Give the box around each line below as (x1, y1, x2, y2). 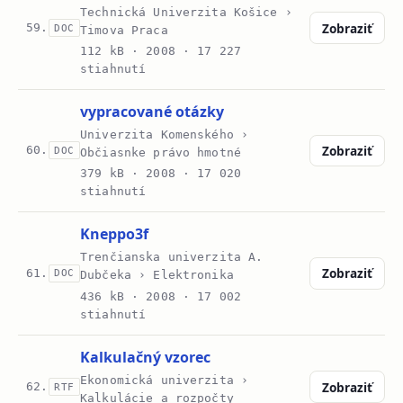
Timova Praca (80, 22, 168, 37)
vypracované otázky (80, 101, 225, 121)
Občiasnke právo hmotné (80, 145, 241, 159)
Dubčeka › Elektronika (80, 268, 234, 282)
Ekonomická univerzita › (80, 372, 249, 387)
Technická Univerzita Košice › (80, 4, 292, 19)
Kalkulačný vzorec (80, 346, 211, 367)
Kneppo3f (80, 224, 149, 245)
